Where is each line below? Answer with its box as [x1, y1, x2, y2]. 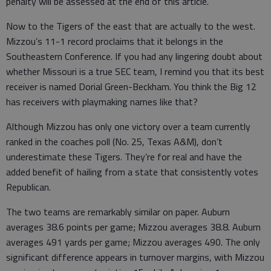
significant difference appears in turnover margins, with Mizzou [6, 249, 264, 264]
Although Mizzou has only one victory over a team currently [6, 119, 250, 134]
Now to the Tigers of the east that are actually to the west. [6, 18, 255, 33]
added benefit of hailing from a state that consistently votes [6, 164, 258, 179]
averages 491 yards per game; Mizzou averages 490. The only [6, 234, 260, 249]
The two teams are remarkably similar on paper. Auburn [6, 204, 230, 219]
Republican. [6, 179, 51, 194]
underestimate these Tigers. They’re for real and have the [6, 149, 242, 164]
